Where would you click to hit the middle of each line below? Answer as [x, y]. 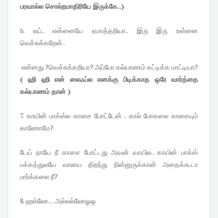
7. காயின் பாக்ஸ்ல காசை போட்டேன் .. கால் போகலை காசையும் [109, 115]
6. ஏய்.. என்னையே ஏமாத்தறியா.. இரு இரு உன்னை [109, 30]
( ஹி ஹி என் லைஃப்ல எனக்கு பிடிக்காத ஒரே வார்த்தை [109, 79]
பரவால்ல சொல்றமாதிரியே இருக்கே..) [72, 6]
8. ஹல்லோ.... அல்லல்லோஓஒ [58, 200]
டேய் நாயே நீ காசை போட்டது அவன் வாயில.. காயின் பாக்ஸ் [109, 152]
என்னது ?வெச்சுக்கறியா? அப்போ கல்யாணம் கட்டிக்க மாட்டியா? [109, 67]
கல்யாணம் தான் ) [45, 91]
